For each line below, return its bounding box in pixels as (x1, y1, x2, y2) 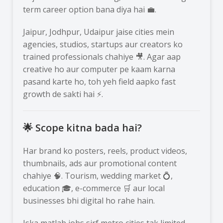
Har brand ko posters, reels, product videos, (23, 145, 188, 156)
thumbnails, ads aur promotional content (23, 157, 177, 169)
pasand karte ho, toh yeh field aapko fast (23, 76, 176, 87)
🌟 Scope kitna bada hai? (23, 120, 142, 134)
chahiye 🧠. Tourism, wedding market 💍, (23, 170, 173, 181)
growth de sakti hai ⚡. (23, 88, 104, 100)
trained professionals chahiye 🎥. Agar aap (23, 51, 181, 62)
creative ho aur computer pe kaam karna (23, 63, 176, 75)
